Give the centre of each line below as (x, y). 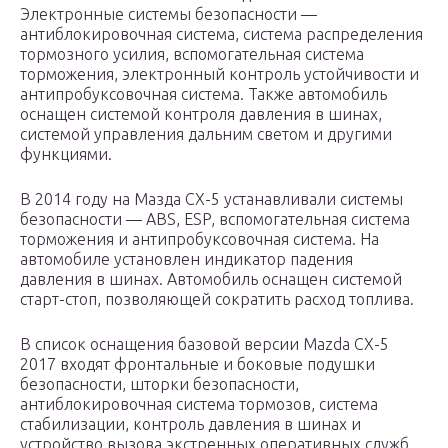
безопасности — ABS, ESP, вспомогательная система (215, 219)
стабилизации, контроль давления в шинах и (190, 424)
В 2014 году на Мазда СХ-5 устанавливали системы (211, 199)
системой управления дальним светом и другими (206, 134)
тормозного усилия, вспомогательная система (192, 54)
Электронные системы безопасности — (168, 14)
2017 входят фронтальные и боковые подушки (197, 364)
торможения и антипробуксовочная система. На (199, 239)
